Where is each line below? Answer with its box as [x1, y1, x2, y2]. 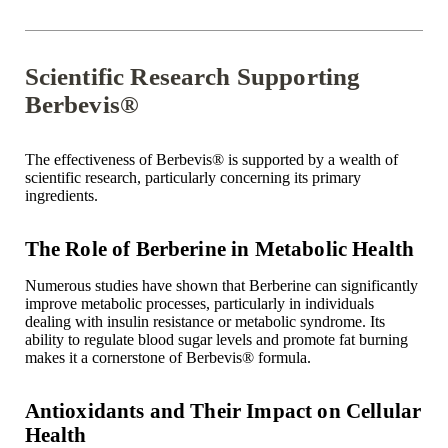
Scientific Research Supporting [24, 62, 361, 90]
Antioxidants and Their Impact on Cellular [24, 398, 422, 422]
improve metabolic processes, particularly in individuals [24, 294, 374, 312]
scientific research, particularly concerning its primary [24, 168, 361, 186]
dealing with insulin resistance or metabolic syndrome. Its [24, 312, 385, 330]
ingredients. [24, 186, 98, 204]
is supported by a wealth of [223, 150, 398, 168]
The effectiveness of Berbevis [24, 150, 212, 168]
